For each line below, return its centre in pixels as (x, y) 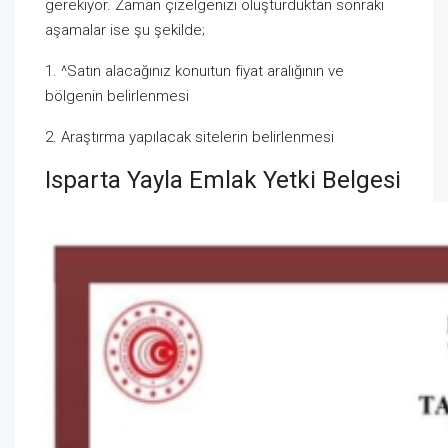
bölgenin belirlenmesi (117, 95)
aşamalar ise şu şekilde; (125, 29)
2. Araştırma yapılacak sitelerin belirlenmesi (189, 136)
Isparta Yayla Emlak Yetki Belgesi (223, 179)
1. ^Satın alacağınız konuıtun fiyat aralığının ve (194, 70)
